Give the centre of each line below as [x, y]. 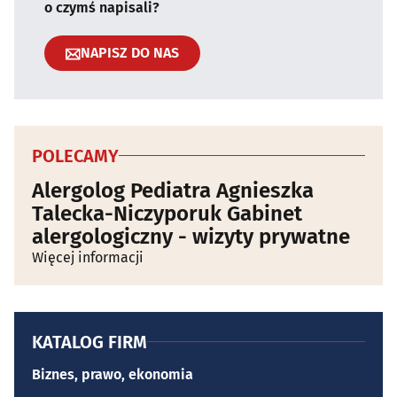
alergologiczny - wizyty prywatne [191, 236]
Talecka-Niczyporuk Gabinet [167, 213]
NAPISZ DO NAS [130, 53]
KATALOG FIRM [90, 342]
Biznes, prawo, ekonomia [113, 374]
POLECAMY [75, 156]
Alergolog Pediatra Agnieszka [173, 190]
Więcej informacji [88, 257]
